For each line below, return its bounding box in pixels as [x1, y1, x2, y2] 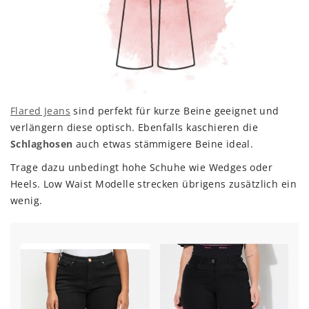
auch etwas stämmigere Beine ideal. [72, 137, 254, 150]
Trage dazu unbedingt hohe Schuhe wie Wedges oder [10, 160, 273, 174]
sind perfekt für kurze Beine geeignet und [70, 103, 279, 117]
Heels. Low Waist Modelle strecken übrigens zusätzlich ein [10, 177, 297, 190]
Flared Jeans [10, 103, 71, 117]
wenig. [10, 193, 43, 207]
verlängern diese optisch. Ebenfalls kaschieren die [10, 120, 259, 134]
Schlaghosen [10, 137, 73, 150]
